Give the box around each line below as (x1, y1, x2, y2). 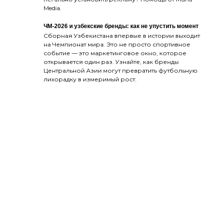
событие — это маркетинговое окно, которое (44, 49, 186, 57)
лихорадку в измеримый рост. (44, 75, 137, 83)
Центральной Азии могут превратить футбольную (44, 66, 198, 74)
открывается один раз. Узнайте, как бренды (44, 58, 179, 65)
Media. (44, 4, 62, 12)
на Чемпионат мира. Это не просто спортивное (44, 40, 190, 48)
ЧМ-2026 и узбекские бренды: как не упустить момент (44, 22, 199, 30)
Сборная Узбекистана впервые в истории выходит (44, 31, 200, 39)
